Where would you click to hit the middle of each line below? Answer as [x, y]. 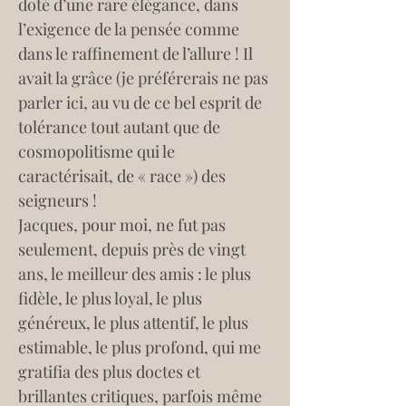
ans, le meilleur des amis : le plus [136, 274]
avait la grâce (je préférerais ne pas [145, 78]
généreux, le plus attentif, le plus [135, 323]
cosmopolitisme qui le [98, 151]
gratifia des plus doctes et [111, 372]
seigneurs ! [58, 200]
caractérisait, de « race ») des [124, 176]
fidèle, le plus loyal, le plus [112, 298]
